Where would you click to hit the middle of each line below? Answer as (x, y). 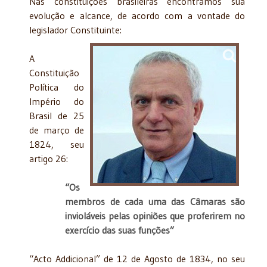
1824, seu (57, 144)
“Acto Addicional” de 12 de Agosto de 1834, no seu (137, 258)
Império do (57, 101)
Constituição (54, 72)
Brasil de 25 (57, 115)
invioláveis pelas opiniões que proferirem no (155, 215)
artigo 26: (49, 158)
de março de (57, 130)
